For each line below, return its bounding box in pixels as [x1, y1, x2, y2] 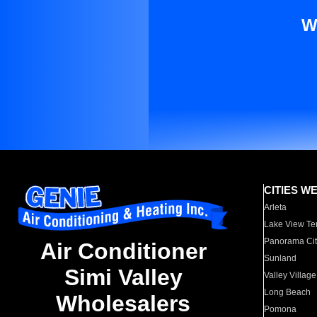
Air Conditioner [40, 238, 207, 265]
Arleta [264, 202, 287, 212]
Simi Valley [64, 265, 183, 291]
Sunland [264, 253, 297, 263]
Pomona [264, 304, 297, 314]
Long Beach [264, 287, 311, 297]
